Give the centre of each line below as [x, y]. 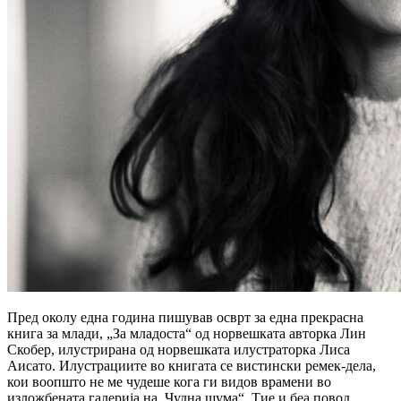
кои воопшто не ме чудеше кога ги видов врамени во [169, 381]
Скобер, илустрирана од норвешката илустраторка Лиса [179, 349]
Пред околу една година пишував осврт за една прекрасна [185, 317]
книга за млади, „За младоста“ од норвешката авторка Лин [187, 333]
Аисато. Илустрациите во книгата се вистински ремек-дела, [192, 365]
